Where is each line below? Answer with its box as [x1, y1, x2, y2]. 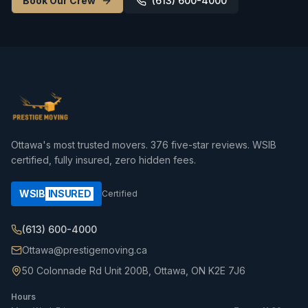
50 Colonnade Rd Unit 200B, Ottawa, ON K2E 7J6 [22, 265, 245, 277]
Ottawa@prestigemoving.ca [22, 244, 147, 256]
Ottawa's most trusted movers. [11, 139, 151, 151]
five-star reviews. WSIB [168, 139, 276, 151]
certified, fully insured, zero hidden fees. [11, 154, 196, 166]
